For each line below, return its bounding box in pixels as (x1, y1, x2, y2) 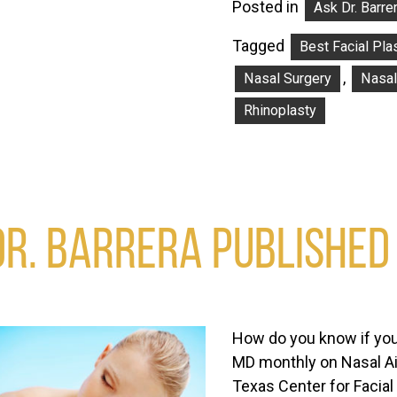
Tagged (232, 36, 288, 56)
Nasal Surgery (244, 70, 331, 88)
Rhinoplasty (244, 102, 316, 120)
